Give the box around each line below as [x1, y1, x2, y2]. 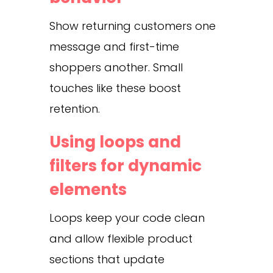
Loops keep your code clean [49, 210, 205, 225]
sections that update [49, 251, 165, 267]
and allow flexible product [49, 230, 193, 246]
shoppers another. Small [49, 59, 183, 75]
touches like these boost [49, 80, 181, 96]
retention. [49, 101, 100, 116]
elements [49, 178, 127, 200]
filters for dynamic [49, 154, 202, 177]
